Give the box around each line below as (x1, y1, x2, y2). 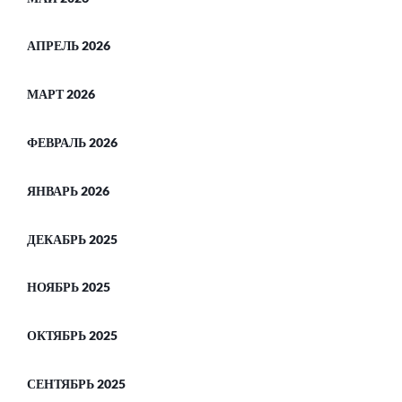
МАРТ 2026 (27, 86, 95, 102)
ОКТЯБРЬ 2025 (27, 328, 118, 344)
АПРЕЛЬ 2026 (27, 38, 110, 54)
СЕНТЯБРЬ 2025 (27, 375, 126, 391)
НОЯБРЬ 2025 (27, 279, 110, 295)
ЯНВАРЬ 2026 (27, 182, 109, 198)
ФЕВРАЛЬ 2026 (27, 135, 118, 151)
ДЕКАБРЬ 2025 (27, 231, 118, 247)
